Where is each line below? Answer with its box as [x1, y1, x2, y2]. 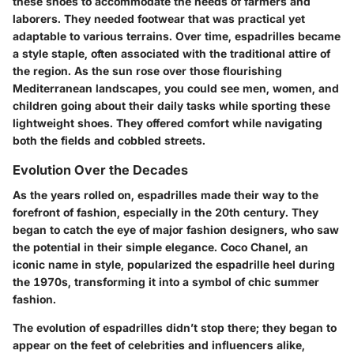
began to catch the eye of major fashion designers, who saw [13, 223, 339, 237]
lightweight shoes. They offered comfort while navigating [13, 116, 322, 130]
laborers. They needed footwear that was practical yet [13, 12, 305, 26]
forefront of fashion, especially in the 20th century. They [13, 205, 318, 220]
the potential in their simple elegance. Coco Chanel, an [13, 240, 308, 254]
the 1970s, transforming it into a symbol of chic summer [13, 275, 319, 289]
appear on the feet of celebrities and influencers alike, [13, 338, 305, 352]
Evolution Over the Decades [13, 162, 188, 179]
